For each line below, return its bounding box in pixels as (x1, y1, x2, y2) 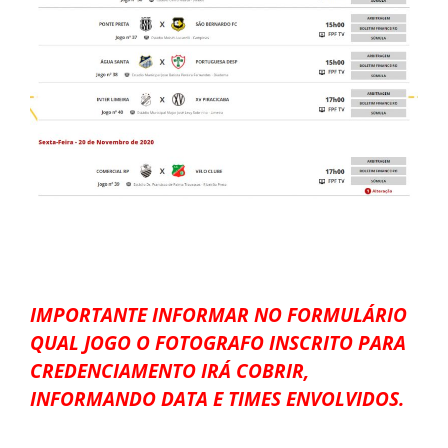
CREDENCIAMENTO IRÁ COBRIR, (29, 357, 309, 383)
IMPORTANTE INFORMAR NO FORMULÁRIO (29, 301, 407, 327)
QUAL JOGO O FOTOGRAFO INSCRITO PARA (29, 329, 406, 355)
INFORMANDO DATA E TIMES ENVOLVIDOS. (29, 385, 404, 411)
